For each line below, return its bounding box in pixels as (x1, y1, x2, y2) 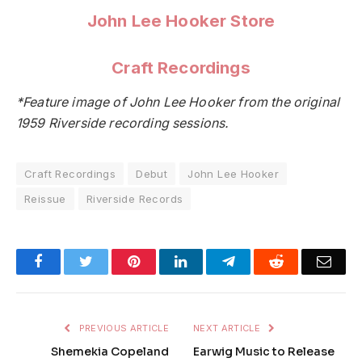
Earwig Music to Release (193, 343, 335, 359)
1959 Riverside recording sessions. (16, 115, 229, 131)
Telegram (234, 253, 289, 268)
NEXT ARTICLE (193, 322, 263, 334)
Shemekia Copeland (51, 343, 169, 359)
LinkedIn (186, 253, 240, 268)
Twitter (91, 253, 134, 268)
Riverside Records (86, 192, 183, 205)
